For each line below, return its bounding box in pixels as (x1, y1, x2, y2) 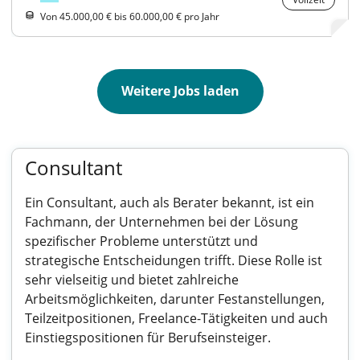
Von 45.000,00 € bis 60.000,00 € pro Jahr (40, 10, 219, 23)
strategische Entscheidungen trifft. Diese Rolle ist (25, 252, 322, 269)
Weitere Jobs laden (121, 82, 239, 100)
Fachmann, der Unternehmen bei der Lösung (25, 213, 298, 231)
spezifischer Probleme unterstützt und (25, 232, 258, 250)
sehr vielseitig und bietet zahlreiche (25, 271, 239, 288)
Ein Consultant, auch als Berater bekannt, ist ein (25, 194, 314, 211)
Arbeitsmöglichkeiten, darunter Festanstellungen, (25, 290, 325, 308)
